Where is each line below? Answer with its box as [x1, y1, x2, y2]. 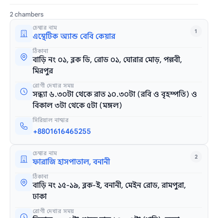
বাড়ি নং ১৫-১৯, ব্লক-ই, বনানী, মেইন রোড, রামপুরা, [33, 181, 186, 190]
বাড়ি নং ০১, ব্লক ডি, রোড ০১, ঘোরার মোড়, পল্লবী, [33, 55, 182, 65]
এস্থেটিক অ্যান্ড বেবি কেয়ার [33, 32, 116, 41]
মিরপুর [33, 67, 54, 76]
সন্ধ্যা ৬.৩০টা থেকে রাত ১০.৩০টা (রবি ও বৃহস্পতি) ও [33, 90, 198, 99]
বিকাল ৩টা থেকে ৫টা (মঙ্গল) [33, 101, 123, 110]
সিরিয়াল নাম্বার [33, 117, 69, 124]
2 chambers [10, 10, 44, 19]
